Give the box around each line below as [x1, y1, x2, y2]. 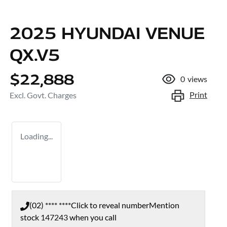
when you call [69, 212, 117, 222]
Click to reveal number [71, 200, 149, 210]
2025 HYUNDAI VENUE [10, 23, 205, 43]
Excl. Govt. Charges [10, 90, 77, 100]
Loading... [20, 131, 53, 141]
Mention [149, 200, 179, 210]
